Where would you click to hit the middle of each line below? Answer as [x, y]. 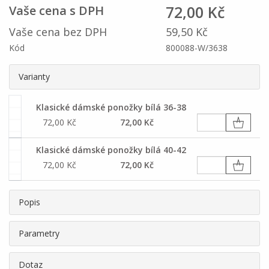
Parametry [39, 233]
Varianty [34, 77]
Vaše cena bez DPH [58, 32]
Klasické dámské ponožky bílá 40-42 [111, 150]
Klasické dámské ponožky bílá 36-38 [111, 107]
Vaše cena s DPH [56, 11]
